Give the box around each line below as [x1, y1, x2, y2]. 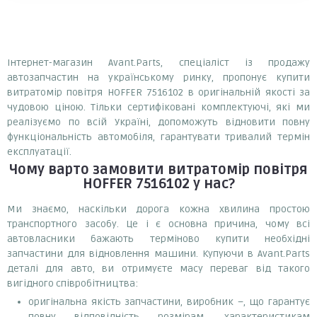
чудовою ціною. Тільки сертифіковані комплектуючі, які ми [7, 100, 310, 113]
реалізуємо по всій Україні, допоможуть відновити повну [7, 115, 310, 128]
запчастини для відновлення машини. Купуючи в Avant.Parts [7, 247, 310, 260]
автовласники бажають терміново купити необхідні [7, 232, 310, 245]
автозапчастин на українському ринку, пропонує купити [7, 71, 310, 83]
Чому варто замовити [9, 161, 168, 178]
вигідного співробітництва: [7, 277, 138, 289]
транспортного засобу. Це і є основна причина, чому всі [7, 217, 310, 230]
